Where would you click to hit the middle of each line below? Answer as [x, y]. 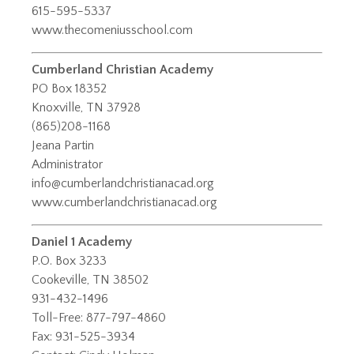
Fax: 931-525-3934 [83, 337]
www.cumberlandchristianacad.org [124, 203]
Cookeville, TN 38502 [90, 280]
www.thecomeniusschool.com [112, 30]
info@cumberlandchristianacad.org [123, 184]
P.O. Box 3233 [69, 261]
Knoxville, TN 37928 [86, 108]
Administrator [67, 165]
